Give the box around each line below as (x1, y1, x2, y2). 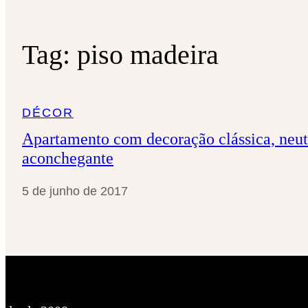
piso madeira (77, 38, 219, 70)
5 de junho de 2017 (22, 184, 128, 198)
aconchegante (22, 148, 113, 167)
